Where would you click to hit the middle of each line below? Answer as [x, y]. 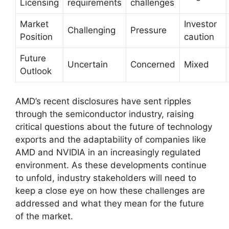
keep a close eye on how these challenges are [110, 191]
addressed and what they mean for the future [110, 203]
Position [36, 37]
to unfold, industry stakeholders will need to [106, 178]
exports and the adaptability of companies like [111, 140]
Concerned [153, 64]
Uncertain [88, 64]
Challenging [91, 30]
